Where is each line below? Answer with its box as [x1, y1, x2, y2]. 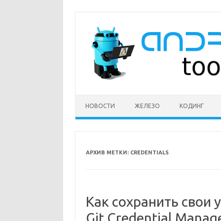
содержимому [74, 25, 121, 33]
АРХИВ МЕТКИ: [85, 149, 130, 155]
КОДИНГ [180, 103, 204, 109]
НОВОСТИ [85, 103, 115, 109]
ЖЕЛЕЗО [135, 103, 160, 109]
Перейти [74, 11, 103, 19]
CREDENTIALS [130, 149, 169, 155]
